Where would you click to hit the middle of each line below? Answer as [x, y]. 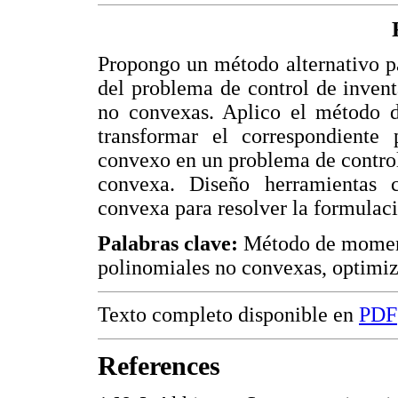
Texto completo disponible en [228, 315]
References [159, 366]
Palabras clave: [168, 244]
